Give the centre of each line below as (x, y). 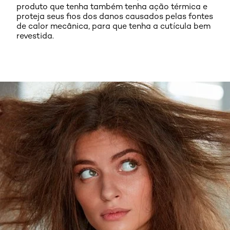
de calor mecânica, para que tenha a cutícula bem (113, 26)
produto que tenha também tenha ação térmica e (112, 6)
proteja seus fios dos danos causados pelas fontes (115, 16)
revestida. (35, 36)
